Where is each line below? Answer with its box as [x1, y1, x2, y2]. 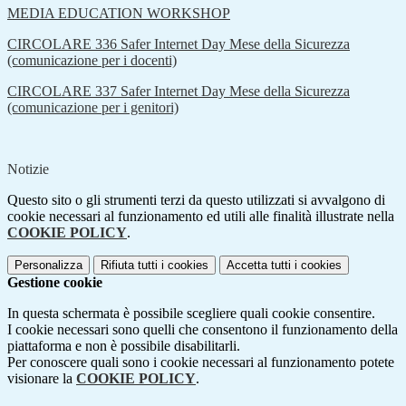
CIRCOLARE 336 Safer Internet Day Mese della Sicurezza [7, 36, 350, 53]
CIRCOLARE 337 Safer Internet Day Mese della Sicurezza [7, 83, 350, 100]
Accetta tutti [227, 258, 291, 273]
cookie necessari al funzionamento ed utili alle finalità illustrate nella [7, 208, 394, 225]
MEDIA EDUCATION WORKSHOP [7, 5, 230, 22]
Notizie [7, 161, 49, 178]
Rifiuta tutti [101, 258, 158, 273]
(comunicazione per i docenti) [7, 53, 177, 69]
